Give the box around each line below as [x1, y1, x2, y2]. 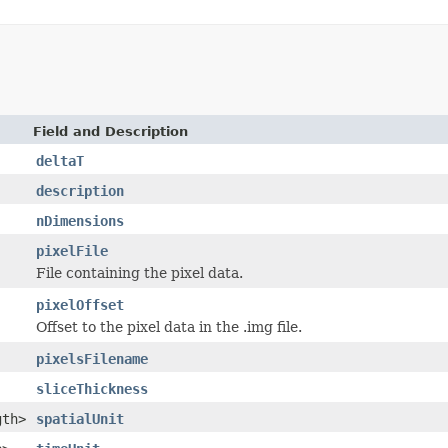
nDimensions [36, 212, 124, 229]
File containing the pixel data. [36, 264, 243, 281]
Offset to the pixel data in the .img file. [36, 318, 302, 335]
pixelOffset [36, 296, 124, 313]
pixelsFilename [36, 350, 148, 367]
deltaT [36, 152, 84, 169]
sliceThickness [36, 380, 148, 397]
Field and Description [33, 123, 188, 139]
